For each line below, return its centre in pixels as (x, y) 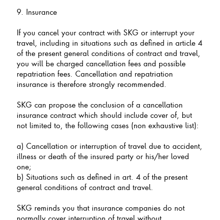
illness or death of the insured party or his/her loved (103, 156)
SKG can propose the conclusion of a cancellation (99, 104)
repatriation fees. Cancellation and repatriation (95, 73)
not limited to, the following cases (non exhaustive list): (108, 125)
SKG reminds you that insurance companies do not (100, 207)
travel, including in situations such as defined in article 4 (109, 42)
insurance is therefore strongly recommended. (91, 84)
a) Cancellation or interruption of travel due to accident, (109, 146)
